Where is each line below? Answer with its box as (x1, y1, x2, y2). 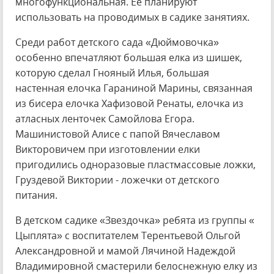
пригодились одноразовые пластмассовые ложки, (15, 158, 256, 171)
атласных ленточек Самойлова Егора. (15, 112, 194, 125)
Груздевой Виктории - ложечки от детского (15, 173, 220, 187)
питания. (15, 188, 57, 202)
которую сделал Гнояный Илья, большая (15, 66, 209, 80)
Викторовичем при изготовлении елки (15, 143, 200, 156)
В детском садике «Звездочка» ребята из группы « (15, 213, 254, 227)
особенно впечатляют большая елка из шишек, (15, 51, 242, 64)
